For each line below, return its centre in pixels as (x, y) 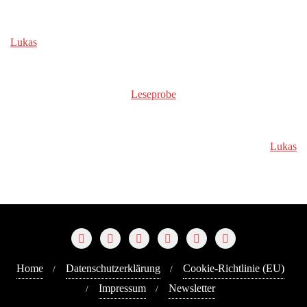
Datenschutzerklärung (113, 268)
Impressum (122, 288)
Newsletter (192, 288)
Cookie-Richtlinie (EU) (233, 268)
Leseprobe (153, 94)
